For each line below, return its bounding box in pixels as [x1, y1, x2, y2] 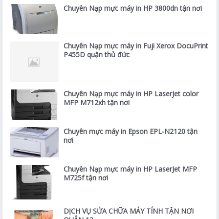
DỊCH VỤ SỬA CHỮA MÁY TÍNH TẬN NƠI [64, 206, 194, 216]
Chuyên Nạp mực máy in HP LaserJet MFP [64, 164, 197, 174]
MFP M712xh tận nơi [64, 98, 130, 108]
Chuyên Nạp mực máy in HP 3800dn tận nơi [64, 3, 202, 13]
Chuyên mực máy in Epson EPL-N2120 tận [64, 126, 198, 136]
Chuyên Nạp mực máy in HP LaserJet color [64, 89, 199, 99]
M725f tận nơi [64, 173, 109, 182]
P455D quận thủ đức [64, 50, 130, 60]
